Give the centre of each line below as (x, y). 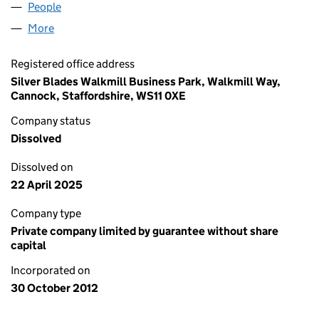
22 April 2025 (47, 185)
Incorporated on (51, 270)
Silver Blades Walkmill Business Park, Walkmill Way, (146, 82)
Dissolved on (42, 167)
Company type (46, 213)
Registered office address (73, 64)
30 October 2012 (54, 288)
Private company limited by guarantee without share (145, 231)
